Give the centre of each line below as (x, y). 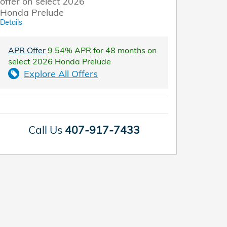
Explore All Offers (61, 73)
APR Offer (27, 50)
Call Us (45, 129)
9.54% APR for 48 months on (101, 50)
